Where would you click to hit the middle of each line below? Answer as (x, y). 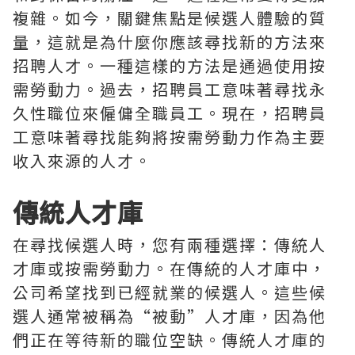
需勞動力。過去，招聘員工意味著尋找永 (170, 89)
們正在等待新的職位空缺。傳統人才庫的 (170, 340)
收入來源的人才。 (82, 160)
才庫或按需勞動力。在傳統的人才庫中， (170, 268)
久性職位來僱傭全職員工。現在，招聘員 (170, 113)
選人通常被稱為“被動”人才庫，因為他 (170, 316)
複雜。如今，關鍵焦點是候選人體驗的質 (170, 18)
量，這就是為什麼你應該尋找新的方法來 (170, 42)
